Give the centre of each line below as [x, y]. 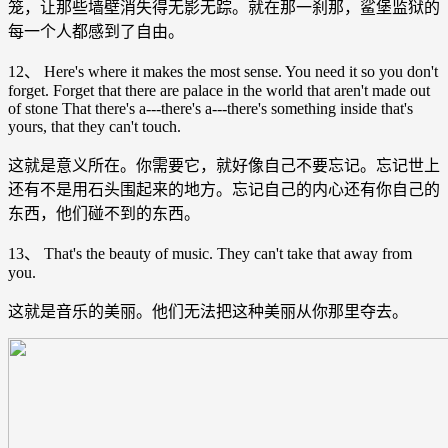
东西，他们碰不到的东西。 [104, 213]
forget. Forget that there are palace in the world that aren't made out [219, 90]
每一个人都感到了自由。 [96, 31]
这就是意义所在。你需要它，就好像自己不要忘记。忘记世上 [224, 165]
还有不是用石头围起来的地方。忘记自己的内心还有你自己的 [224, 189]
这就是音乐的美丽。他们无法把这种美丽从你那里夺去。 [208, 311]
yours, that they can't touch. [94, 126]
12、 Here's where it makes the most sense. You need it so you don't [223, 71]
